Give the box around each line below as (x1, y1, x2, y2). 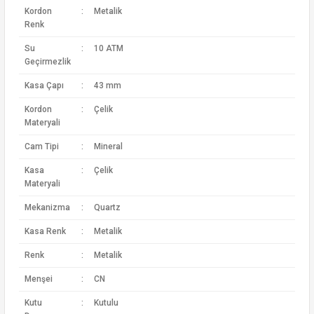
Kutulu (93, 298, 118, 308)
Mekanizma (24, 203, 70, 212)
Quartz (93, 203, 121, 212)
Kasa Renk (24, 226, 66, 236)
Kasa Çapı (24, 81, 64, 90)
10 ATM (93, 43, 123, 53)
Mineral (93, 142, 123, 151)
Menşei (24, 274, 53, 284)
